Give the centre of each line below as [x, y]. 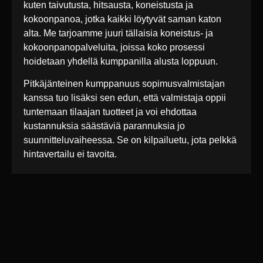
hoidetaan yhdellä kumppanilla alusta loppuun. [121, 62]
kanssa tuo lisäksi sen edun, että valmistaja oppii [125, 98]
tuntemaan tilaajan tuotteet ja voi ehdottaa [110, 112]
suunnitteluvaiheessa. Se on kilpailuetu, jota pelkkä [130, 140]
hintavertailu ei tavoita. [70, 154]
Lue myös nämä [73, 244]
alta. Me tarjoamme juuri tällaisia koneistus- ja [118, 33]
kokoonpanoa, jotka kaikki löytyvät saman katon [122, 19]
